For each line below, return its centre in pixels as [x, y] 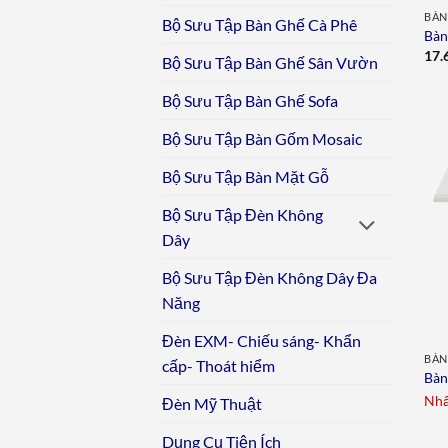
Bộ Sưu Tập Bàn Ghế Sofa [250, 101]
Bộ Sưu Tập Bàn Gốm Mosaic [262, 139]
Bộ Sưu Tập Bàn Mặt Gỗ [245, 177]
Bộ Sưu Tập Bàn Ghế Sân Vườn [270, 63]
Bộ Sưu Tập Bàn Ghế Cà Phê [259, 25]
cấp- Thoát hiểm [218, 366]
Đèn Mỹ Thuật [212, 404]
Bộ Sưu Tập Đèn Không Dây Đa [269, 278]
